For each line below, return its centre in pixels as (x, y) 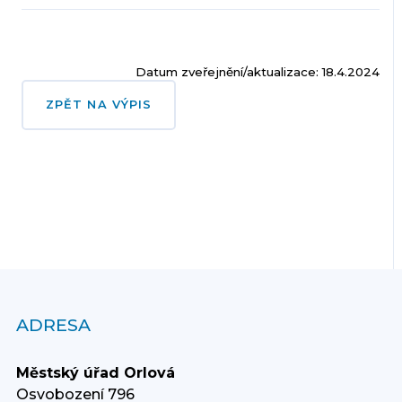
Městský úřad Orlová (95, 372)
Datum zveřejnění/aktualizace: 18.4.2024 (258, 71)
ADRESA (53, 324)
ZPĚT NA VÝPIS (99, 104)
